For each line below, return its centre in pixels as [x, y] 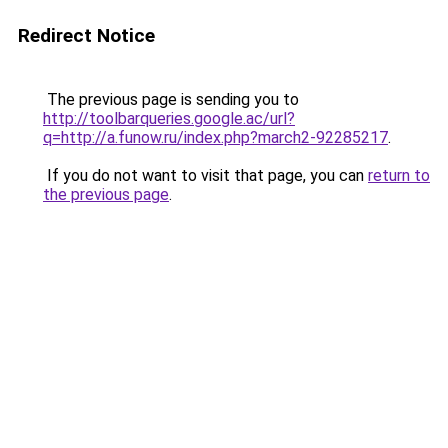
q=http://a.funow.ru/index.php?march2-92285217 [215, 137]
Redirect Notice [86, 35]
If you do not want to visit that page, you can [205, 175]
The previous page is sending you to [171, 99]
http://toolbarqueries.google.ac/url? [169, 118]
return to [399, 175]
